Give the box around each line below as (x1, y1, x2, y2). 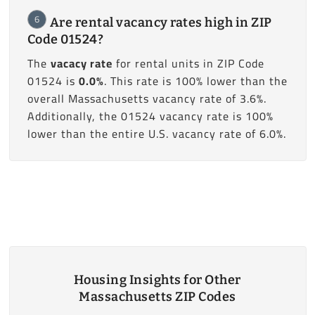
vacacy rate (50, 52, 112, 74)
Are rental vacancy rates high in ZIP (49, 14, 272, 30)
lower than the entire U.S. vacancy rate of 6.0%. (27, 122, 286, 144)
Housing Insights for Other (73, 272, 241, 288)
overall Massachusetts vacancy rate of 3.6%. (27, 87, 266, 109)
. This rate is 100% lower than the (103, 70, 288, 91)
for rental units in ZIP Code (112, 52, 264, 74)
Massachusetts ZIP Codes (79, 289, 236, 305)
